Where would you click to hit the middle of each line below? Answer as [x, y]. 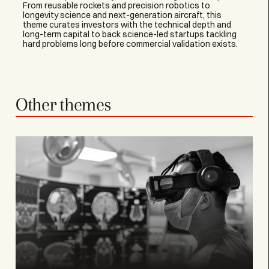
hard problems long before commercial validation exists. [130, 44]
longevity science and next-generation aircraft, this [122, 15]
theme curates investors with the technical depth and [127, 24]
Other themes [63, 104]
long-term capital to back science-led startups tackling [129, 34]
